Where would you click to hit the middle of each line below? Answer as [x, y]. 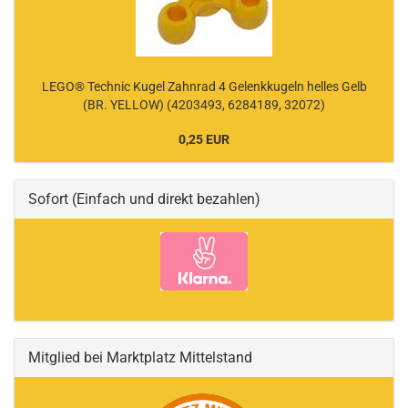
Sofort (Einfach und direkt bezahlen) [144, 199]
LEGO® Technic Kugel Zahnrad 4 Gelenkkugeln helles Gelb [204, 87]
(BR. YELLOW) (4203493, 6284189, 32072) [204, 105]
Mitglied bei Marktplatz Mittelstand [140, 357]
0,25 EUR [204, 139]
